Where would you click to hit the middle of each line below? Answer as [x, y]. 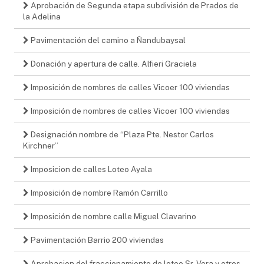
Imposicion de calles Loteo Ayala [90, 169]
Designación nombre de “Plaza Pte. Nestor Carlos [121, 134]
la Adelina [42, 16]
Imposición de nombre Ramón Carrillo [98, 192]
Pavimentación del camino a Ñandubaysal [107, 40]
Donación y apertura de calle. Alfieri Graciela [113, 63]
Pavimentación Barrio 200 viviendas [96, 240]
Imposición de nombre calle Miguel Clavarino [113, 216]
